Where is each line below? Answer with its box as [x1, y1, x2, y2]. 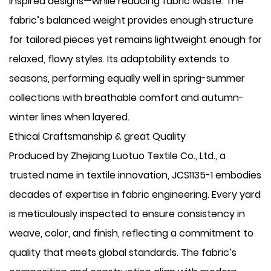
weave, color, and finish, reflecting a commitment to [9, 226, 253, 240]
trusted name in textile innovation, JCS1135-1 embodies [9, 168, 261, 182]
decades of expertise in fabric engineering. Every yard [9, 188, 261, 201]
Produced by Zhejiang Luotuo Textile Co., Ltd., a [9, 149, 226, 163]
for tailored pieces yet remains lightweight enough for [9, 33, 262, 47]
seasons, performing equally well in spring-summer [9, 71, 245, 85]
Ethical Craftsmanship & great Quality [9, 129, 186, 143]
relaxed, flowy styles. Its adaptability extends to [9, 52, 229, 66]
